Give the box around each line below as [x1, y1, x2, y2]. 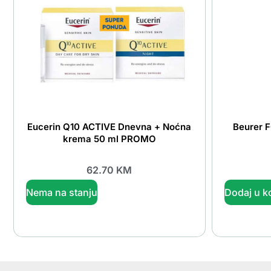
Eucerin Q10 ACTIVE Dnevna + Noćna [27, 120, 192, 132]
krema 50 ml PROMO [62, 132, 156, 145]
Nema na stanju [26, 186, 97, 199]
